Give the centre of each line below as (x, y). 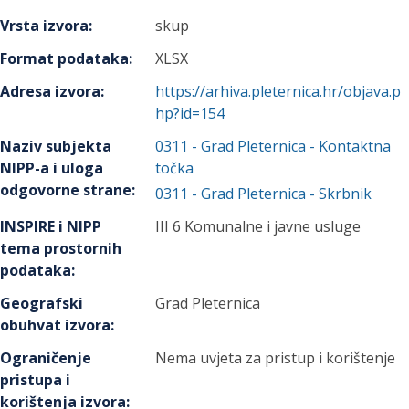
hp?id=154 (190, 113)
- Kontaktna (349, 146)
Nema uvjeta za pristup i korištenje (276, 358)
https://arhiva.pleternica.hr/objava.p (278, 91)
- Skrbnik (339, 194)
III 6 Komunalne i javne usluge (258, 226)
